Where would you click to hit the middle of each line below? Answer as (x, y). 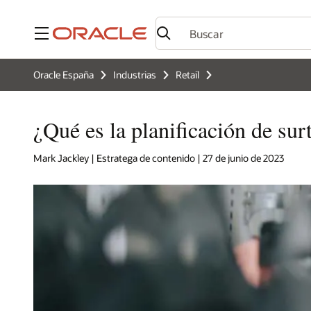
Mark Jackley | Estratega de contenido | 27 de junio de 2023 (159, 158)
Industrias (135, 75)
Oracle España (64, 75)
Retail (187, 75)
